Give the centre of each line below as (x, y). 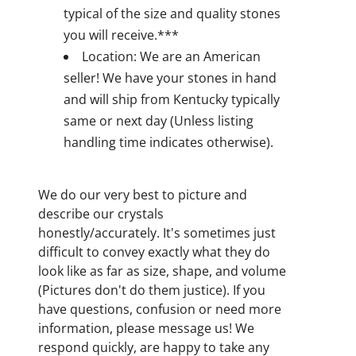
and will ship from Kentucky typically (172, 99)
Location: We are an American (171, 56)
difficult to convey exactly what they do (154, 252)
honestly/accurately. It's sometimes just (157, 233)
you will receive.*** (121, 35)
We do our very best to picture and (143, 195)
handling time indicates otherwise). (168, 142)
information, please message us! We (146, 328)
